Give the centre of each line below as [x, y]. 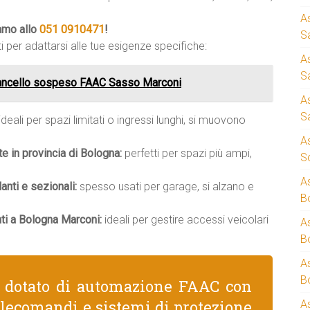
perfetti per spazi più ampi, [187, 153]
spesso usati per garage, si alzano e [165, 186]
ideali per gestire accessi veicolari [185, 220]
